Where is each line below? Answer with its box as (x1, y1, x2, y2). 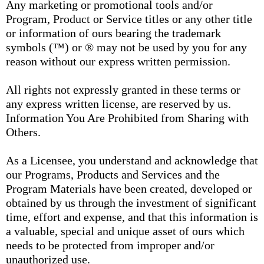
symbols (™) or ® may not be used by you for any (6, 41, 247, 54)
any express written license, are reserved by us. (6, 97, 231, 110)
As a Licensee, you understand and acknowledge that (6, 154, 258, 167)
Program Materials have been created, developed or (6, 182, 252, 195)
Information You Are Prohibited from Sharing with (6, 111, 249, 124)
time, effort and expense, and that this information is (6, 210, 258, 223)
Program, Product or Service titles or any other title (6, 12, 252, 25)
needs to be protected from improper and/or (6, 239, 214, 252)
